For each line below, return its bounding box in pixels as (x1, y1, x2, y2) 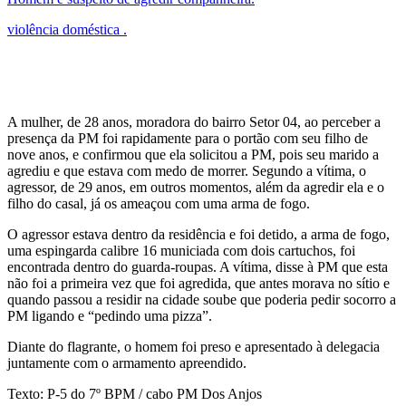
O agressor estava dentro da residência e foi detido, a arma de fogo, (7, 226, 390, 242)
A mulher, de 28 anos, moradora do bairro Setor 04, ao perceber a (7, 113, 381, 130)
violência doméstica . (7, 21, 127, 37)
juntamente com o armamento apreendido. (7, 354, 246, 371)
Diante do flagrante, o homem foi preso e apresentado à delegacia (7, 338, 380, 354)
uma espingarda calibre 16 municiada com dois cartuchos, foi (7, 242, 355, 258)
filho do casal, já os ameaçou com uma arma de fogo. (7, 195, 310, 211)
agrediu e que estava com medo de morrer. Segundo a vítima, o (7, 162, 366, 179)
